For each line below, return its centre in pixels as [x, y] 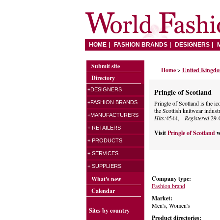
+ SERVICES [103, 153]
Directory [103, 78]
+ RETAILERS [104, 128]
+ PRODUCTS [105, 140]
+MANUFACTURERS [113, 115]
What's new [106, 179]
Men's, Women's [171, 205]
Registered [197, 118]
